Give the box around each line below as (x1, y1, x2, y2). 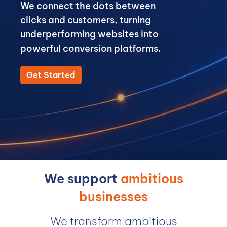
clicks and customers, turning (20, 14, 151, 26)
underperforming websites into (20, 28, 159, 40)
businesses (79, 188, 148, 205)
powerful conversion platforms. (20, 43, 161, 54)
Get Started (26, 70, 75, 80)
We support (44, 171, 121, 187)
